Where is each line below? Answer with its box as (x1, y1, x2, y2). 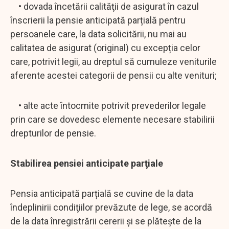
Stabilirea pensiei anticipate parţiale (10, 157, 163, 169)
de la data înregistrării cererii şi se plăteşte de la (10, 215, 201, 226)
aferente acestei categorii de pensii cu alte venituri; (10, 70, 217, 81)
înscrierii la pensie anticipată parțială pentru (10, 14, 186, 26)
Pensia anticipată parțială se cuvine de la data (10, 188, 193, 199)
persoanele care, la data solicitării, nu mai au (10, 28, 187, 39)
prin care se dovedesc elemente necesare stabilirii (10, 113, 215, 125)
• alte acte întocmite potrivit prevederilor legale (10, 100, 206, 111)
